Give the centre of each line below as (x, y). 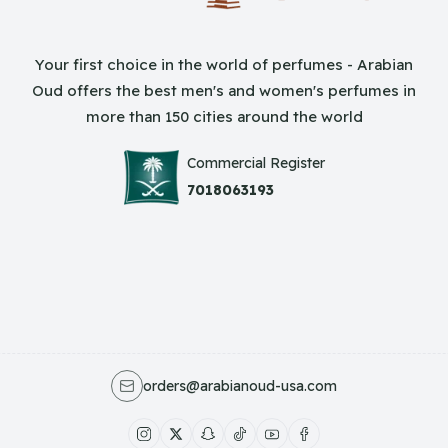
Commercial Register (255, 162)
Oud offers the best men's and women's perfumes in (224, 91)
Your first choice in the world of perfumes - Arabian (224, 65)
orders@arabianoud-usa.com (240, 386)
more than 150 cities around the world (224, 117)
